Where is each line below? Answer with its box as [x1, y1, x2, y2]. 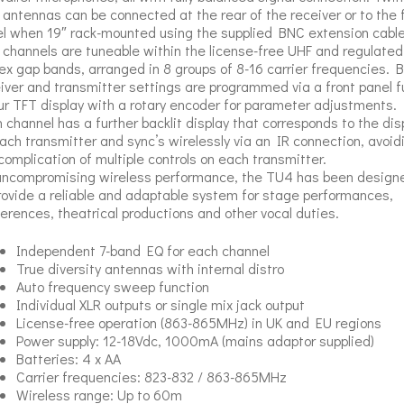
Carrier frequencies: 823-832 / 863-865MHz [15, 367, 287, 387]
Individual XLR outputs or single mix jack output [15, 295, 305, 315]
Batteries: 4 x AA [15, 349, 121, 369]
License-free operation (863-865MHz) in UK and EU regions [15, 313, 381, 333]
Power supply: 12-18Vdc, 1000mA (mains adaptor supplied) [15, 331, 374, 351]
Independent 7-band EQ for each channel [15, 241, 270, 261]
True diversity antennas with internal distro [15, 259, 284, 279]
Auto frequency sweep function [15, 277, 209, 297]
